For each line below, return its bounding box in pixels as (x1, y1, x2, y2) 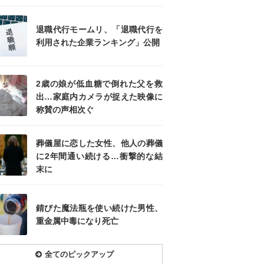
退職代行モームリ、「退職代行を (36, 25, 163, 35)
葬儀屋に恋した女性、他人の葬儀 (36, 138, 163, 148)
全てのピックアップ (44, 250, 114, 259)
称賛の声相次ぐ (36, 105, 94, 115)
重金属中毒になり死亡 (36, 216, 118, 226)
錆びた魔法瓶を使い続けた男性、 (36, 203, 163, 213)
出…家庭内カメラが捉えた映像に (36, 92, 163, 102)
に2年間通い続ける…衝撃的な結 (36, 151, 163, 161)
